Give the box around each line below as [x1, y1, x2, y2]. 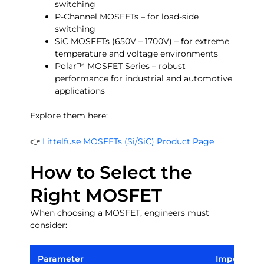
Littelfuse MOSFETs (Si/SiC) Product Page [42, 136, 214, 147]
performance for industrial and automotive [55, 73, 233, 84]
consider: [30, 220, 68, 231]
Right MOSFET [30, 184, 163, 207]
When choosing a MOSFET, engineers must [30, 207, 210, 219]
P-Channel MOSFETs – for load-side [55, 11, 199, 22]
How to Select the [30, 161, 193, 184]
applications [55, 85, 105, 97]
